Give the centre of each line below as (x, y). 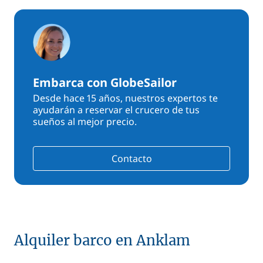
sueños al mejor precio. (85, 122)
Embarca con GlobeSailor (105, 82)
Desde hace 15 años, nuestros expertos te (125, 98)
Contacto (131, 159)
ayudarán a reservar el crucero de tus (116, 110)
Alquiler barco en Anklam (102, 240)
